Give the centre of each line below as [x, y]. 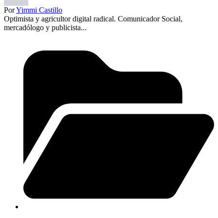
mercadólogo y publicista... [45, 27]
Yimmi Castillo [39, 10]
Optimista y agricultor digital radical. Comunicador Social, [93, 18]
